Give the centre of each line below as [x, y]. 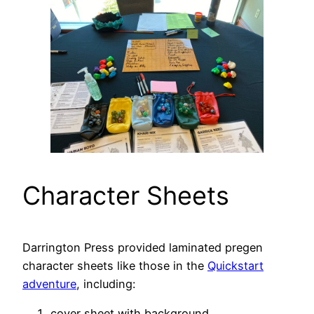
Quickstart [235, 266]
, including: [106, 284]
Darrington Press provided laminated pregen [143, 248]
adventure [49, 284]
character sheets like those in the [115, 266]
